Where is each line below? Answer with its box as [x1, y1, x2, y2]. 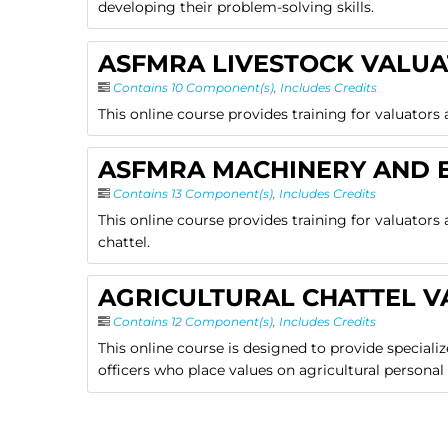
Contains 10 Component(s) [113, 79, 274, 95]
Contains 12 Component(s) [113, 313, 273, 329]
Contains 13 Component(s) [113, 185, 273, 201]
